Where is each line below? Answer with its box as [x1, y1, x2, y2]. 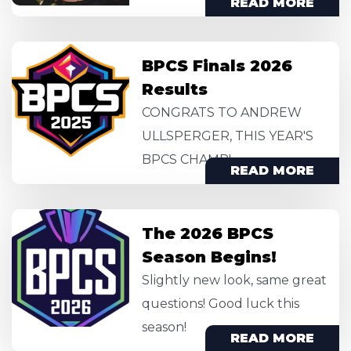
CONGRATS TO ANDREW [142, 105, 302, 121]
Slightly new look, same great [142, 273, 327, 288]
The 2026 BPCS [142, 224, 273, 244]
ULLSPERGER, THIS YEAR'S [142, 128, 313, 144]
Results [142, 80, 208, 100]
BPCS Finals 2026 [142, 56, 292, 76]
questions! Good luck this [142, 296, 299, 312]
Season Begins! [142, 248, 277, 267]
